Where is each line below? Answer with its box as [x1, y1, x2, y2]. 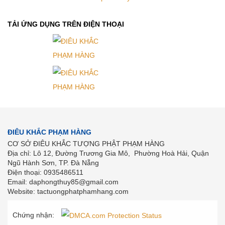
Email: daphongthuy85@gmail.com [8, 178, 119, 186]
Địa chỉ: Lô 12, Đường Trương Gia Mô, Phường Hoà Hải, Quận [8, 149, 209, 158]
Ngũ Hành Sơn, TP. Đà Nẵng [8, 159, 99, 167]
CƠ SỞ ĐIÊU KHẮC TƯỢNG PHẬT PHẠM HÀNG [8, 140, 165, 148]
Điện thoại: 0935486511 [8, 168, 83, 177]
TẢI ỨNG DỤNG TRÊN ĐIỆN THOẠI [8, 20, 124, 29]
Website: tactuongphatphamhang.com [8, 187, 129, 196]
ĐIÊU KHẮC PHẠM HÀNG [8, 128, 91, 137]
